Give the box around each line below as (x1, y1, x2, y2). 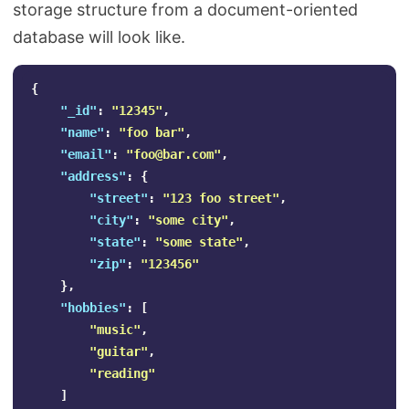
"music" (89, 322, 141, 337)
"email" (60, 147, 111, 162)
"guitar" (89, 344, 148, 359)
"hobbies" (60, 300, 126, 315)
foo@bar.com (133, 147, 214, 162)
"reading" (89, 366, 155, 381)
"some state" (155, 235, 243, 249)
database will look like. (13, 27, 185, 47)
